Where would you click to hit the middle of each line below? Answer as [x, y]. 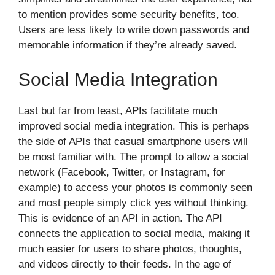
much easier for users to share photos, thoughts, [130, 249]
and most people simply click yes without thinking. [134, 203]
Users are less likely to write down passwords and [134, 30]
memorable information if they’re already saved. [128, 45]
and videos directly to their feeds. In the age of [125, 264]
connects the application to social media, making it [134, 233]
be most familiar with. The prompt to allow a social [134, 157]
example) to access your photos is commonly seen [135, 187]
